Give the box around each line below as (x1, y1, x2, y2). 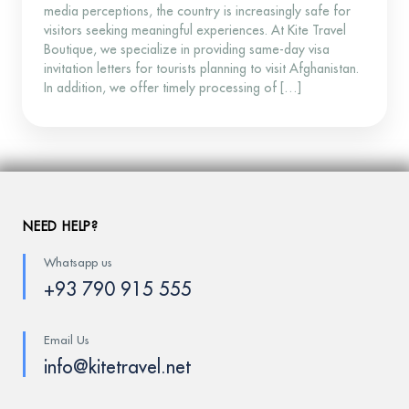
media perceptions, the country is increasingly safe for (44, 5, 351, 18)
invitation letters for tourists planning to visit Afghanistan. (44, 62, 359, 76)
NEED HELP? (23, 220, 99, 234)
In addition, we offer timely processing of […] (44, 81, 301, 95)
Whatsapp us (44, 257, 112, 269)
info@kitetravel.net (44, 358, 191, 378)
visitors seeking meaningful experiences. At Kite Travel (44, 24, 346, 37)
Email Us (44, 334, 89, 347)
